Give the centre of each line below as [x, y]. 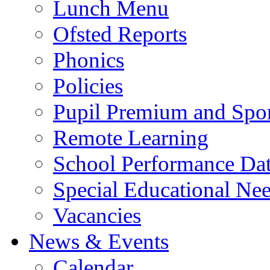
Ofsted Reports [120, 34]
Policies [88, 86]
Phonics [89, 60]
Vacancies [97, 215]
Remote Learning [131, 137]
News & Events [99, 241]
